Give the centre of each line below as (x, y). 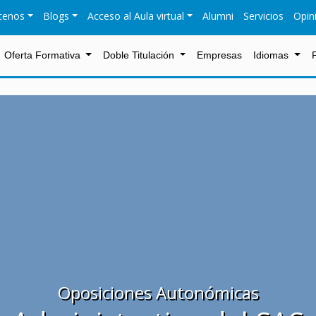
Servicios (263, 16)
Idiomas (273, 55)
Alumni (218, 16)
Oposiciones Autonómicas (158, 292)
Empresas (220, 55)
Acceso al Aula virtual (136, 16)
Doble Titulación (140, 55)
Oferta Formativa (43, 55)
